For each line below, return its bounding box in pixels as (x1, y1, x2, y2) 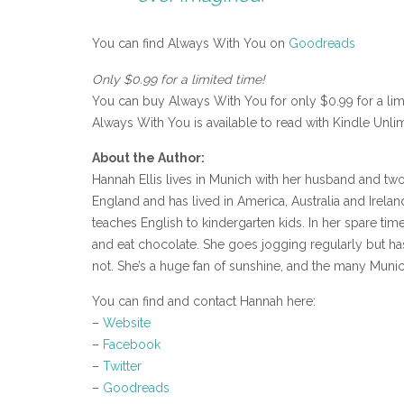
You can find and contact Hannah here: (92, 294, 316, 309)
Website (103, 316, 151, 331)
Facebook (103, 337, 161, 353)
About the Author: (92, 151, 205, 166)
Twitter (103, 359, 142, 374)
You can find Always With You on (92, 36, 289, 51)
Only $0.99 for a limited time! (92, 71, 265, 87)
